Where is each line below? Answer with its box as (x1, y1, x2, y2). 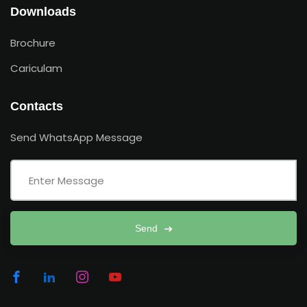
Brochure (10, 36, 56, 50)
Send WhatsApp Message (10, 130, 143, 145)
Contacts (10, 99, 63, 113)
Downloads (10, 5, 76, 19)
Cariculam (10, 61, 62, 75)
